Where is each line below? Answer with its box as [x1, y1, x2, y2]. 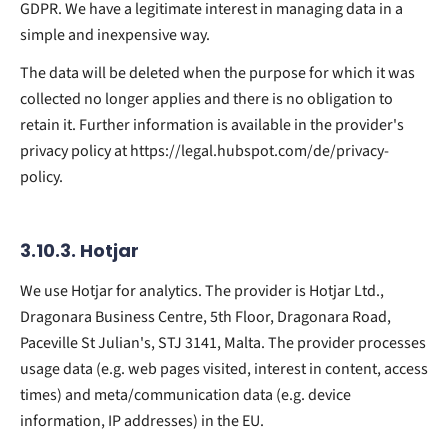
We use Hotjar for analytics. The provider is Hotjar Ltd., [20, 279, 384, 302]
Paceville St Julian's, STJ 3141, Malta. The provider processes [20, 331, 426, 354]
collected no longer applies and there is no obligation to [20, 87, 393, 110]
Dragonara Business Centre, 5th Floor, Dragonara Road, [20, 305, 391, 328]
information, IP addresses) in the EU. [20, 409, 264, 432]
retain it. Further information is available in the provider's [20, 113, 404, 136]
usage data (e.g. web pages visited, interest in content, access [20, 357, 428, 380]
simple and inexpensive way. [20, 23, 210, 46]
